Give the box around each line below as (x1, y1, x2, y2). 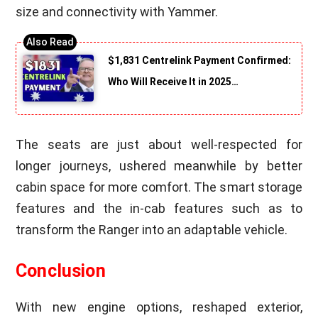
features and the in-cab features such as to (16, 201, 302, 216)
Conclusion (16, 261, 106, 282)
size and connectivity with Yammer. (16, 4, 219, 19)
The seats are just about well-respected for (16, 137, 302, 153)
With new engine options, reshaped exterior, (16, 300, 302, 315)
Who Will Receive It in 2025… (108, 75, 239, 87)
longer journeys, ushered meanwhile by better (16, 158, 302, 174)
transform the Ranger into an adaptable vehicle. (16, 222, 288, 238)
